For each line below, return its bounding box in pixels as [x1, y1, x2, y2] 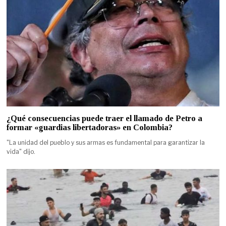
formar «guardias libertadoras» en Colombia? [7, 122, 173, 132]
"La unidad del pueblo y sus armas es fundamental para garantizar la [7, 138, 205, 146]
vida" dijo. [7, 147, 36, 155]
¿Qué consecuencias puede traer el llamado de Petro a [7, 113, 203, 123]
